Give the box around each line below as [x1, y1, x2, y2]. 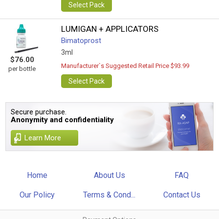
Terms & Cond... [83, 190, 136, 199]
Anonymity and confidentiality [11, 115, 114, 124]
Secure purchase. [11, 108, 67, 116]
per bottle [8, 65, 36, 72]
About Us [93, 171, 125, 180]
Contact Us [163, 190, 200, 199]
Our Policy [20, 190, 55, 199]
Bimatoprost [61, 36, 102, 45]
